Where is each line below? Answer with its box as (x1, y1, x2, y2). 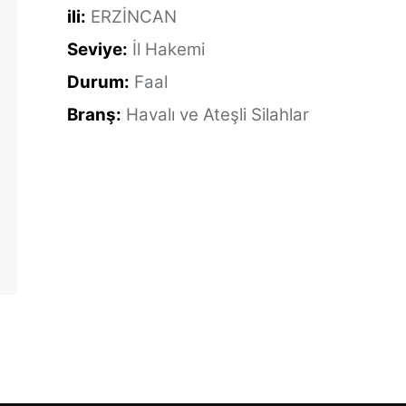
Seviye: (67, 39, 128, 60)
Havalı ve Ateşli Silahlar (126, 104, 309, 125)
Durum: (67, 72, 130, 92)
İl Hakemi (132, 39, 205, 60)
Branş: (67, 104, 121, 125)
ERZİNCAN (91, 6, 177, 27)
